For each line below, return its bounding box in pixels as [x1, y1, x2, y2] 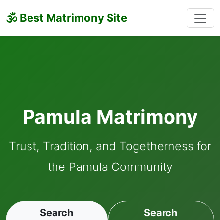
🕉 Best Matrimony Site [6, 11, 127, 24]
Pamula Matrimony [22, 105, 198, 128]
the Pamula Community [47, 160, 173, 174]
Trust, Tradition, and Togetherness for [9, 139, 211, 153]
